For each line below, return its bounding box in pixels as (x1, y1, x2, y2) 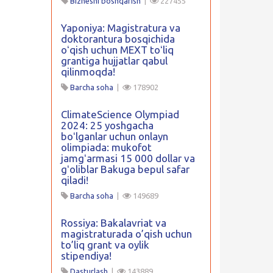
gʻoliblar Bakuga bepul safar (60, 163, 190, 175)
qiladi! (60, 174, 88, 186)
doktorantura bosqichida (60, 33, 175, 44)
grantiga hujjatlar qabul (60, 55, 168, 66)
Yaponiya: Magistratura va (60, 22, 180, 34)
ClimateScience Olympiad (60, 108, 179, 120)
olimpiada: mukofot (60, 141, 152, 153)
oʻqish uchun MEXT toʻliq (60, 44, 174, 55)
